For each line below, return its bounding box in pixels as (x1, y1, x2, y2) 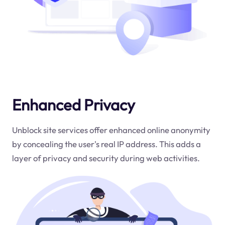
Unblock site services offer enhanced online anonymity (12, 124, 210, 135)
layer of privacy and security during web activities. (12, 152, 200, 163)
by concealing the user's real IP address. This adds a (12, 138, 201, 149)
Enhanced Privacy (12, 94, 135, 115)
